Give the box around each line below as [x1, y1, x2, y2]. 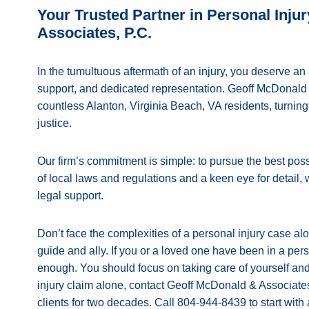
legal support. [37, 190, 103, 201]
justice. [37, 117, 72, 129]
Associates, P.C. [37, 24, 152, 41]
